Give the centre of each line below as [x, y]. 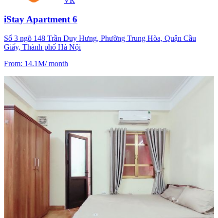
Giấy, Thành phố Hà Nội [42, 47]
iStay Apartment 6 [41, 19]
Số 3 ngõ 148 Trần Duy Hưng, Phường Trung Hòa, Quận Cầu [100, 38]
